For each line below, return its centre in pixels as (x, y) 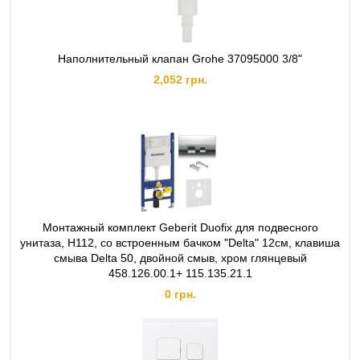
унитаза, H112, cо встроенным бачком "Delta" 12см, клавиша (180, 243)
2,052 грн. (180, 80)
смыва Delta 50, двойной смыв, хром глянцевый (180, 258)
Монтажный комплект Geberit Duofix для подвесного (180, 227)
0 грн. (180, 294)
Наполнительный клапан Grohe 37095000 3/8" (180, 59)
